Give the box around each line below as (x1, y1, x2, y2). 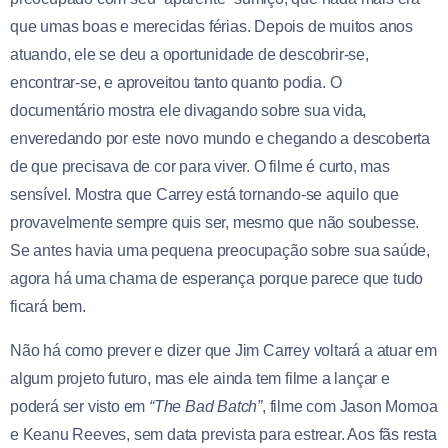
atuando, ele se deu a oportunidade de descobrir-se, (10, 45, 369, 63)
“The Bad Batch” (149, 397, 263, 415)
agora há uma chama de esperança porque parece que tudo (10, 269, 424, 287)
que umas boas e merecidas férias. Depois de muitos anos (10, 17, 413, 35)
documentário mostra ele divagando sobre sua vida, (10, 101, 367, 119)
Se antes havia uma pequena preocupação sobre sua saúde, (10, 241, 430, 259)
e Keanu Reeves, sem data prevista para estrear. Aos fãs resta (10, 425, 437, 443)
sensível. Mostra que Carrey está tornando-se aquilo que (10, 185, 399, 203)
